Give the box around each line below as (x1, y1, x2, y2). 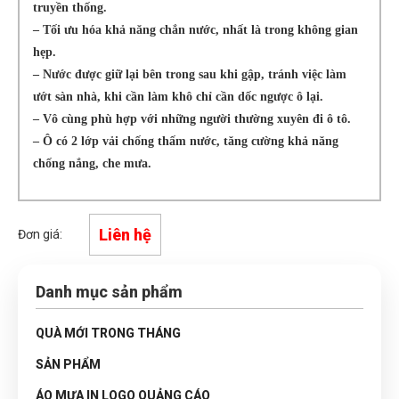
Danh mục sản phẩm (36, 282, 183, 301)
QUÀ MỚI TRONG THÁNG (36, 326, 181, 340)
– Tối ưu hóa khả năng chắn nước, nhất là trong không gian (32, 22, 358, 37)
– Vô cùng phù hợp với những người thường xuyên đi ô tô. (32, 111, 351, 126)
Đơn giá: (18, 227, 62, 241)
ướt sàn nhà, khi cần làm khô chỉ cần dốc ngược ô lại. (32, 89, 323, 103)
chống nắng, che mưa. (32, 156, 151, 170)
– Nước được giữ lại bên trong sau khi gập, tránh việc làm (32, 67, 346, 81)
